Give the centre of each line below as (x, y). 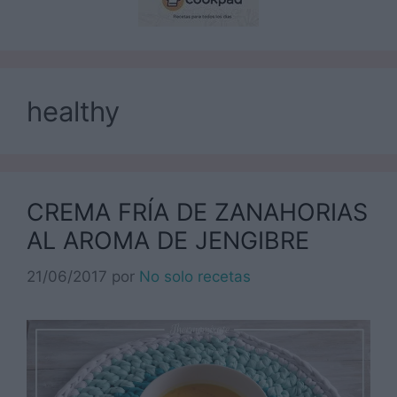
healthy (73, 112)
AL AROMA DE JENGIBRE (168, 241)
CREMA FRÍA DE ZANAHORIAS (197, 213)
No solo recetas (195, 276)
